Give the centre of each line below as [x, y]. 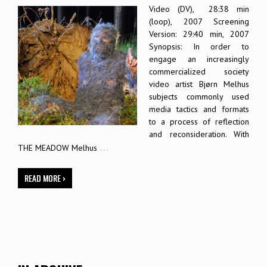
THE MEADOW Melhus [58, 148]
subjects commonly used [199, 97]
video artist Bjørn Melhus [199, 84]
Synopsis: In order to [199, 47]
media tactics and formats [199, 109]
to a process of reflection [199, 122]
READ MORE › [45, 178]
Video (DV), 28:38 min [199, 9]
